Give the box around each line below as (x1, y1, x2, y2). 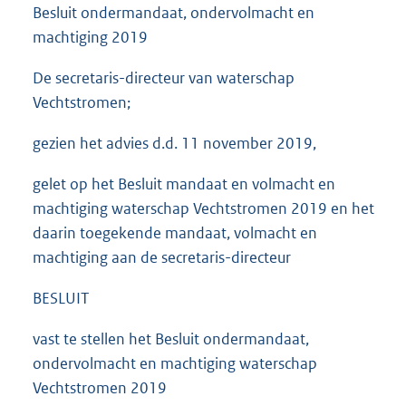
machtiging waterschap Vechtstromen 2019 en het (33, 198, 374, 219)
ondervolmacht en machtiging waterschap (33, 353, 317, 374)
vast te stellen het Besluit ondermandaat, (33, 329, 309, 350)
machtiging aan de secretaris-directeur (33, 247, 291, 268)
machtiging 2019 (33, 27, 148, 48)
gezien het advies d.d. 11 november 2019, (33, 133, 316, 154)
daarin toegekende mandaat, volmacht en (33, 223, 317, 244)
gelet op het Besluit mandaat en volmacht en (33, 174, 335, 195)
